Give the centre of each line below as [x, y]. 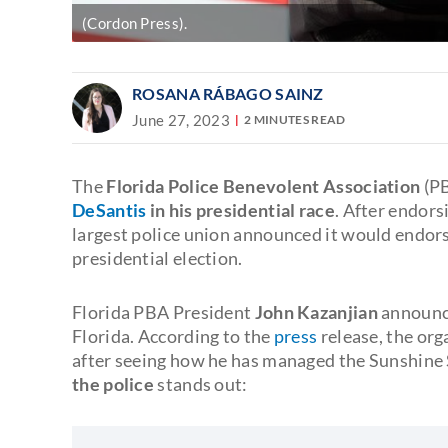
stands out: [201, 383]
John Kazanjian [316, 311]
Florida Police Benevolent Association [263, 185]
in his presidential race [240, 209]
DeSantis [109, 209]
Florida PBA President [163, 311]
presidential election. [157, 257]
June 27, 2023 [181, 119]
